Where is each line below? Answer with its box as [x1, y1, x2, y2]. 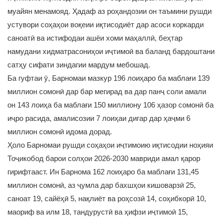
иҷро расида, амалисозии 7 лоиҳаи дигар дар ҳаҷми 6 [7, 114, 190, 122]
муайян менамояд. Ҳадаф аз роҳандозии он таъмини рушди [7, 7, 212, 15]
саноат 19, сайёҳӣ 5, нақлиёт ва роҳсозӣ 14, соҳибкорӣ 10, [7, 194, 206, 203]
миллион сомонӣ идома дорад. [7, 127, 112, 136]
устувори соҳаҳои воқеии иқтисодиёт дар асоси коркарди [7, 20, 204, 29]
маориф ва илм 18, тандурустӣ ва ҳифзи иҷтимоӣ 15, [7, 208, 188, 216]
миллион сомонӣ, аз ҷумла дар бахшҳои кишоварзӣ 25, [7, 181, 196, 189]
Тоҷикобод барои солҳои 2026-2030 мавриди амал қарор [7, 154, 200, 163]
